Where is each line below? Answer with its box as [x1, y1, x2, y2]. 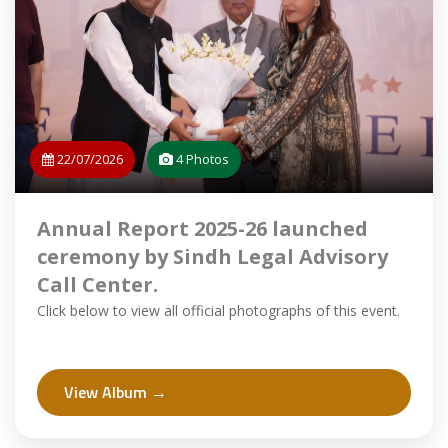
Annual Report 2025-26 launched [37, 215, 368, 242]
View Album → [64, 380, 167, 404]
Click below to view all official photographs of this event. [37, 301, 400, 320]
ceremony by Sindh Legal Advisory [37, 243, 388, 270]
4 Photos [173, 150, 229, 168]
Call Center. [37, 271, 158, 298]
